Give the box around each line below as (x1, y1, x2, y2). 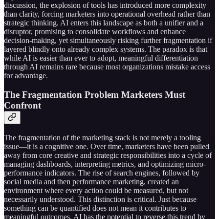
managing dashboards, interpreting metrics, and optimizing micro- (4, 159, 206, 168)
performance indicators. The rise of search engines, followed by (4, 168, 199, 177)
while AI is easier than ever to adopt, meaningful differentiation (4, 54, 198, 63)
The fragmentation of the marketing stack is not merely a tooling (4, 133, 201, 142)
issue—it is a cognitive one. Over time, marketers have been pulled (4, 142, 209, 151)
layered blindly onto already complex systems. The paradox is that (4, 45, 207, 54)
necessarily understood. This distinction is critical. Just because (4, 195, 197, 203)
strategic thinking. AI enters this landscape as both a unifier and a (4, 19, 203, 27)
